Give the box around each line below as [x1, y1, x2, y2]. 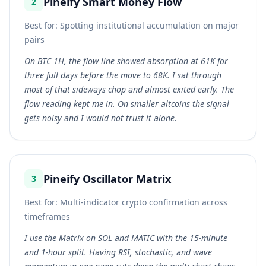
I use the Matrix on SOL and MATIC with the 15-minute [24, 232, 227, 243]
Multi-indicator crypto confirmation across [60, 197, 227, 208]
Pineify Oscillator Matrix [43, 172, 171, 186]
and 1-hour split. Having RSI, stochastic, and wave [24, 246, 212, 258]
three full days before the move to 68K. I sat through [24, 69, 221, 81]
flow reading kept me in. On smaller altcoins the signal [24, 98, 229, 109]
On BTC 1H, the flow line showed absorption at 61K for [24, 55, 228, 66]
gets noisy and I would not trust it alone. [24, 112, 177, 123]
